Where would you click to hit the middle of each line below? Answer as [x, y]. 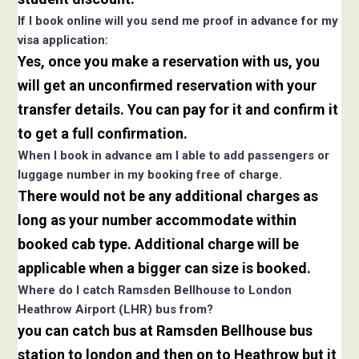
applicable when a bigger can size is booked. [165, 268]
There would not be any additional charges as [168, 196]
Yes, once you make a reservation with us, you [169, 62]
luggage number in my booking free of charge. [150, 175]
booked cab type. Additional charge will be [159, 244]
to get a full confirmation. [103, 134]
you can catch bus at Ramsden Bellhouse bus [165, 331]
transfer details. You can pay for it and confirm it [178, 110]
